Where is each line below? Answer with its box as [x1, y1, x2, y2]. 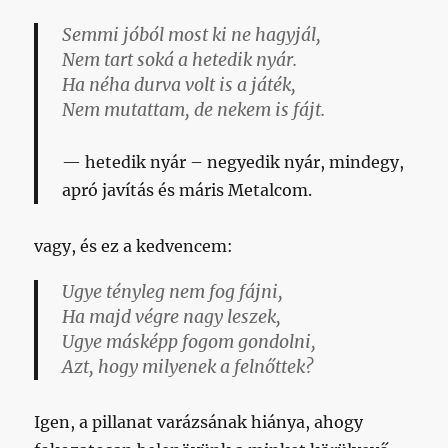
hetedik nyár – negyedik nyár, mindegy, [85, 152, 405, 173]
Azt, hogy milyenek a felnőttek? [62, 356, 315, 379]
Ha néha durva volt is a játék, [62, 73, 297, 96]
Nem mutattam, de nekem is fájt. [62, 98, 326, 121]
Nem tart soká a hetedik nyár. [62, 48, 298, 71]
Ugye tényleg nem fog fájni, [62, 281, 284, 304]
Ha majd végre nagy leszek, [62, 306, 282, 329]
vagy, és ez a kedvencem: [34, 236, 234, 257]
